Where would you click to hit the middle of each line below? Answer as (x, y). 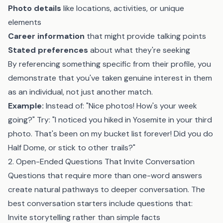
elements (25, 22)
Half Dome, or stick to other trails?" (72, 148)
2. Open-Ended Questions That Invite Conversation (101, 162)
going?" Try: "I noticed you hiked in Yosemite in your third (110, 120)
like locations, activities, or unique (123, 8)
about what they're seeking (139, 50)
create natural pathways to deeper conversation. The (107, 189)
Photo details (35, 8)
